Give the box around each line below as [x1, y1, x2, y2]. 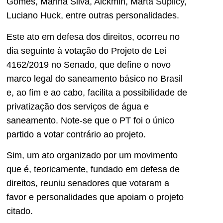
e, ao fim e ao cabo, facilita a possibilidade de [6, 87, 187, 98]
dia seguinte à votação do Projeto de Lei [6, 45, 166, 56]
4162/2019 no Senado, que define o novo [6, 59, 171, 70]
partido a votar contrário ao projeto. [6, 129, 146, 139]
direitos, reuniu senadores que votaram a [6, 178, 169, 189]
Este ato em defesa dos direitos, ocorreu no [6, 31, 180, 42]
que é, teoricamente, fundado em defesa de [6, 164, 180, 175]
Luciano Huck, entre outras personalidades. [6, 10, 179, 21]
